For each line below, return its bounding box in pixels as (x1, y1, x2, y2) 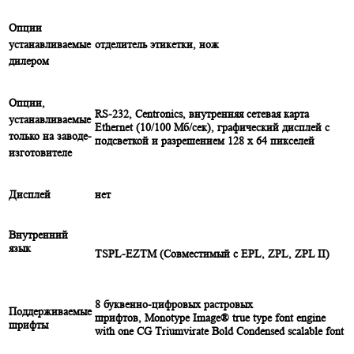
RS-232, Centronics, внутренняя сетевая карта (95, 107, 309, 120)
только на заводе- (9, 129, 92, 142)
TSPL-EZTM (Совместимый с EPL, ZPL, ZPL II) (95, 247, 330, 260)
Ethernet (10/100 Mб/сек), (95, 120, 217, 134)
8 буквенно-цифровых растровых (95, 297, 253, 311)
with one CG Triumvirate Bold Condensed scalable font (95, 324, 344, 337)
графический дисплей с (217, 120, 330, 134)
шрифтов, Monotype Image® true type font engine (95, 311, 326, 324)
